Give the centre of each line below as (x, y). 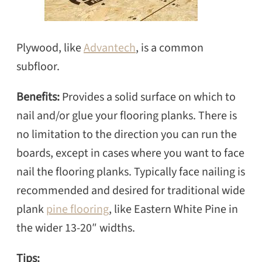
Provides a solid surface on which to (149, 97)
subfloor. (38, 67)
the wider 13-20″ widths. (76, 228)
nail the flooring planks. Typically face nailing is (131, 172)
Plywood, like (50, 48)
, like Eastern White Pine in (173, 210)
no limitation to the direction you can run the (127, 135)
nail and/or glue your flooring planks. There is (127, 116)
